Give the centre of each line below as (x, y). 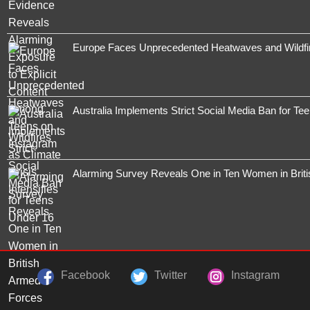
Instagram (255, 275)
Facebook (85, 275)
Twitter (171, 275)
